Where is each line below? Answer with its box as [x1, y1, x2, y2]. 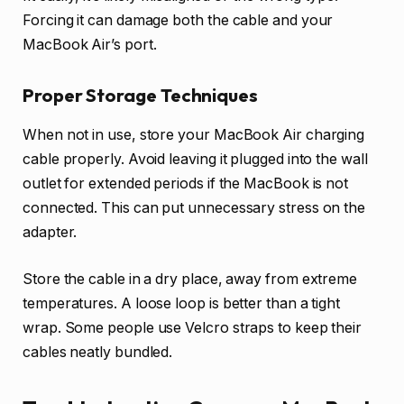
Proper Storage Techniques [23, 83, 259, 106]
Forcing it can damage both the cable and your [23, 11, 334, 29]
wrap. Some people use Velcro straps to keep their [23, 318, 363, 336]
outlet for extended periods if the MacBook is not [23, 174, 349, 192]
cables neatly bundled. [23, 343, 173, 361]
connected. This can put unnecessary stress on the [23, 198, 366, 216]
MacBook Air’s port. [23, 35, 157, 53]
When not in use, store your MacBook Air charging [23, 125, 365, 143]
